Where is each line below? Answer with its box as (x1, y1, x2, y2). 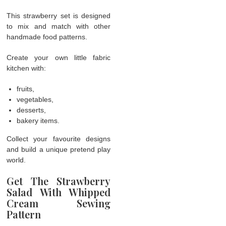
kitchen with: (7, 64, 46, 72)
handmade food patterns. (7, 32, 88, 41)
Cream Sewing (7, 196, 110, 210)
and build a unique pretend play (7, 145, 110, 153)
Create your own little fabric (7, 53, 110, 62)
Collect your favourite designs (7, 134, 110, 143)
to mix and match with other (7, 22, 110, 30)
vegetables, (17, 95, 54, 103)
